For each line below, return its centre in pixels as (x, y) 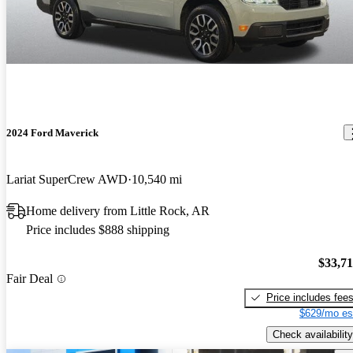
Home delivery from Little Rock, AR (118, 211)
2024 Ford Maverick (52, 132)
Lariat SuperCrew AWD (67, 180)
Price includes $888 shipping (98, 230)
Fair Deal (30, 279)
